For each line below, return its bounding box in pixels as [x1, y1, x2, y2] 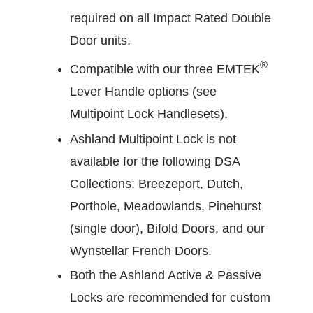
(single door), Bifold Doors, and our [70, 221, 265, 235]
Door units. [70, 33, 131, 48]
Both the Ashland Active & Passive [70, 268, 261, 283]
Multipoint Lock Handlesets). [70, 107, 228, 122]
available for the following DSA [70, 154, 240, 168]
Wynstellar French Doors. [70, 243, 212, 258]
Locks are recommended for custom [70, 291, 270, 305]
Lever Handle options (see [70, 85, 217, 99]
